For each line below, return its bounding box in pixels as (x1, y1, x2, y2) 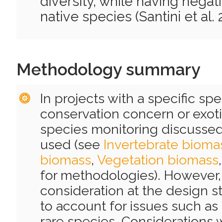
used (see (40, 137, 104, 153)
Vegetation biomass (97, 152, 219, 168)
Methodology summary (16, 59, 201, 80)
